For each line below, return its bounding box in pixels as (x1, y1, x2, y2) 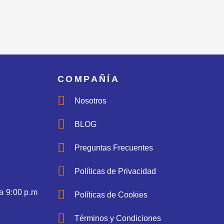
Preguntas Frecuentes (74, 143, 153, 152)
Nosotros (74, 96, 107, 105)
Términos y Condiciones (74, 213, 161, 222)
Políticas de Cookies (74, 190, 148, 199)
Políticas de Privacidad (74, 166, 156, 175)
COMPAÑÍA (57, 73, 120, 84)
